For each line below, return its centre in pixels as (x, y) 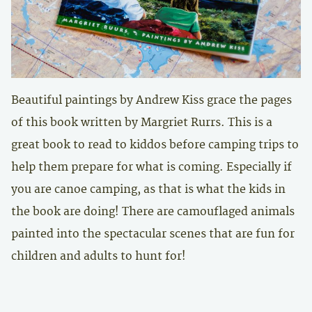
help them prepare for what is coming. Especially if (151, 166)
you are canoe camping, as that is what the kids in (148, 189)
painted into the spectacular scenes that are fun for (153, 233)
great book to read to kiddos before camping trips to (155, 144)
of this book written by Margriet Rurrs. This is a (142, 122)
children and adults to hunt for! (99, 256)
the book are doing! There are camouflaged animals (153, 211)
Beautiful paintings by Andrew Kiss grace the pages (151, 100)
